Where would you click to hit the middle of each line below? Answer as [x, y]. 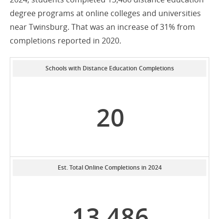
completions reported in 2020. [66, 41]
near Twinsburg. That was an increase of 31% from [102, 27]
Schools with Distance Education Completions [109, 68]
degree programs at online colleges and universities [105, 13]
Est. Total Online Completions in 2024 [109, 167]
